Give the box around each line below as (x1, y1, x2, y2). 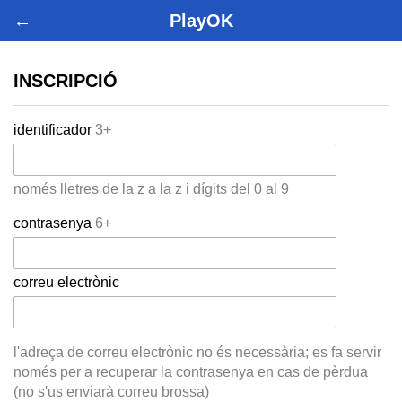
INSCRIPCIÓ (13, 71, 118, 91)
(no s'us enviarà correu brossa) (13, 384, 209, 400)
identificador (13, 122, 95, 138)
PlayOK (169, 11, 233, 31)
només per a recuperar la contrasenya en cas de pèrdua (13, 364, 368, 380)
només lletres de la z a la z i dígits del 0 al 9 (13, 181, 289, 197)
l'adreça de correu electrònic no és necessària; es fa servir (13, 345, 381, 361)
